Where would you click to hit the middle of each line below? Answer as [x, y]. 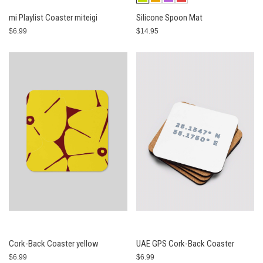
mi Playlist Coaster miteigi [53, 18]
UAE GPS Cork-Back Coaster [185, 244]
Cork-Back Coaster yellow [54, 244]
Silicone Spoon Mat [169, 18]
